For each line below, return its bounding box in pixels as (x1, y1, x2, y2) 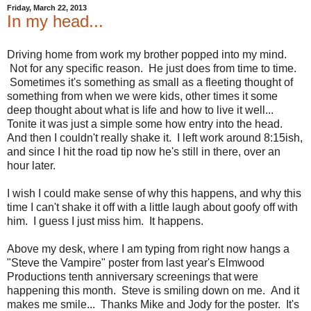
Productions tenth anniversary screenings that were (7, 271, 258, 283)
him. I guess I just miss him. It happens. (7, 215, 203, 227)
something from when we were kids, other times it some (7, 90, 278, 102)
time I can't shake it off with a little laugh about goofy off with (7, 201, 298, 213)
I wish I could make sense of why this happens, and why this (7, 187, 301, 199)
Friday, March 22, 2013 (7, 3, 87, 12)
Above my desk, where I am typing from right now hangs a (7, 243, 289, 255)
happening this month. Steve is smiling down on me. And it (7, 285, 299, 296)
